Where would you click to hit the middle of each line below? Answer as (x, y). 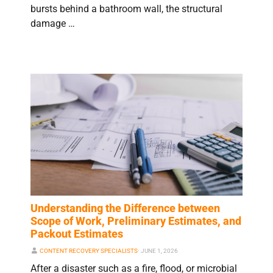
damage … (53, 23)
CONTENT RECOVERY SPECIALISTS (88, 251)
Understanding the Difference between (125, 208)
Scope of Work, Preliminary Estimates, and (136, 221)
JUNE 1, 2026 (159, 251)
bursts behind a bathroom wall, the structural (126, 9)
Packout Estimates (77, 234)
